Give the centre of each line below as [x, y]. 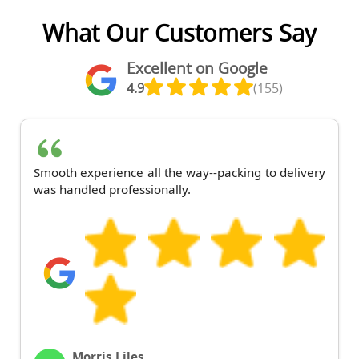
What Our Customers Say [179, 33]
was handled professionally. [112, 190]
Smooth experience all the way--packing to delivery [179, 173]
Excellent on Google [198, 69]
